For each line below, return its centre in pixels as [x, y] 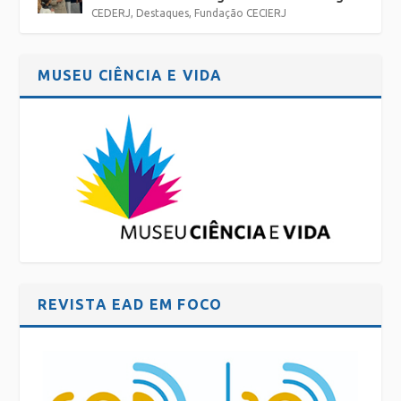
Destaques [163, 13]
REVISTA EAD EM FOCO [130, 304]
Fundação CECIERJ [241, 13]
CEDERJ [111, 13]
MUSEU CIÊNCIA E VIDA [130, 75]
